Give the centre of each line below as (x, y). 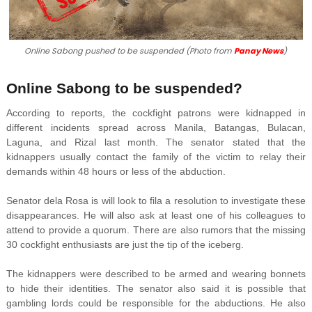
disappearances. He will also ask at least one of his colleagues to (156, 216)
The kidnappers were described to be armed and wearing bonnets (156, 274)
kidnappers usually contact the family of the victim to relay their (156, 157)
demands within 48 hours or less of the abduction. (116, 172)
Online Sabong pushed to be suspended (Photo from (130, 51)
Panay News (259, 51)
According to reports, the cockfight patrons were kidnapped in (156, 113)
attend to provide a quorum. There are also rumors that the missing (156, 230)
